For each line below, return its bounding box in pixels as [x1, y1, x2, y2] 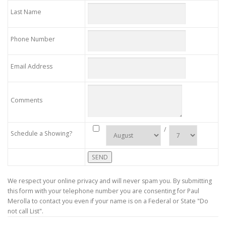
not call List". [8, 207, 43, 216]
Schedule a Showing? [11, 129, 72, 138]
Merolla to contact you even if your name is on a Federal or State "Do [8, 197, 208, 206]
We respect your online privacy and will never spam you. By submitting [8, 177, 212, 186]
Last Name [11, 8, 41, 17]
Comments [11, 96, 42, 105]
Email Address [11, 62, 52, 71]
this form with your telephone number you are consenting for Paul [8, 187, 199, 196]
